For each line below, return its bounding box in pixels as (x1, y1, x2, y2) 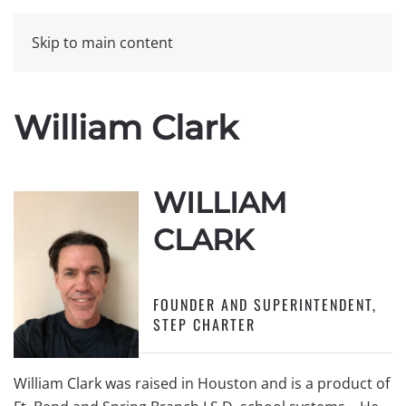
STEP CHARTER (153, 314, 256, 335)
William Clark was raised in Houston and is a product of (14, 373, 390, 393)
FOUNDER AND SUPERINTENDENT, (153, 294, 377, 315)
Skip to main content (32, 33, 173, 53)
